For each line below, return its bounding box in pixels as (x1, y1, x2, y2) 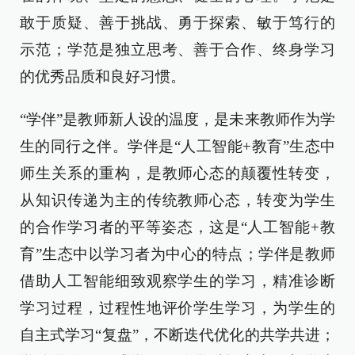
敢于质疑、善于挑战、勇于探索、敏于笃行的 (20, 14, 335, 31)
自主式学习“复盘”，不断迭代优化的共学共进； (20, 326, 335, 343)
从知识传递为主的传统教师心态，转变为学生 (20, 192, 335, 208)
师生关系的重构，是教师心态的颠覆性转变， (20, 165, 335, 181)
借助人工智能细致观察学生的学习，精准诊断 (20, 273, 335, 289)
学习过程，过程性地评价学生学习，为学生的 (20, 300, 335, 316)
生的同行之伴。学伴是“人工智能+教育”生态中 (20, 138, 335, 155)
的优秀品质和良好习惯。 (20, 68, 185, 85)
